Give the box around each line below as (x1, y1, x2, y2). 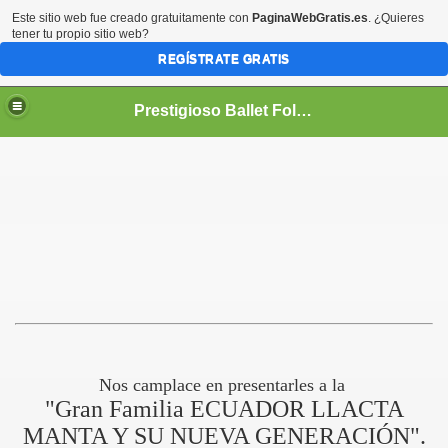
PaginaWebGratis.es (252, 11, 368, 25)
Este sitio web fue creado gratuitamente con (12, 11, 252, 25)
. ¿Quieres (368, 11, 424, 25)
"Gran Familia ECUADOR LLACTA (44, 396, 404, 422)
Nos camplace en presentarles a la (98, 375, 350, 395)
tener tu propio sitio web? (12, 27, 149, 41)
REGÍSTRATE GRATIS (158, 52, 290, 66)
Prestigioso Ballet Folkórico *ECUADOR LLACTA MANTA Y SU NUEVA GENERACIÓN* (296, 101, 313, 119)
